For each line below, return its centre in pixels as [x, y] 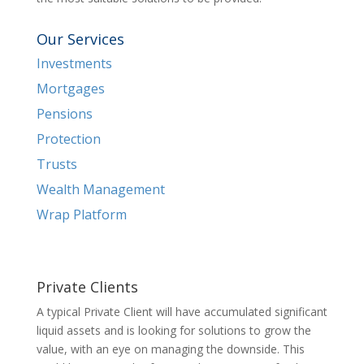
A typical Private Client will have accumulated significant [182, 312]
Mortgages [70, 89]
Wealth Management [100, 189]
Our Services [80, 39]
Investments [74, 63]
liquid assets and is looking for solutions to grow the [173, 330]
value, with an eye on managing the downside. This [170, 349]
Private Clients [87, 287]
